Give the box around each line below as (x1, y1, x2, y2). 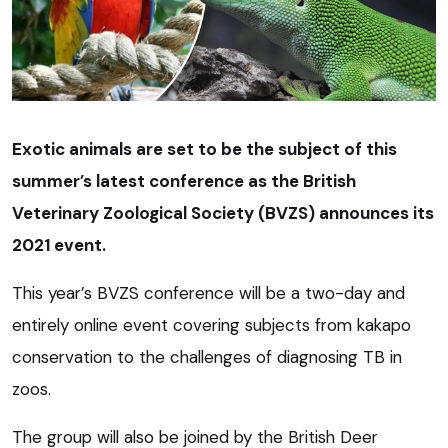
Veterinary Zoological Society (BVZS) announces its (12, 202, 434, 225)
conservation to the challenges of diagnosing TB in (12, 346, 402, 369)
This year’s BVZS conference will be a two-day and (12, 282, 405, 305)
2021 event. (12, 234, 106, 257)
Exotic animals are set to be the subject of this (12, 138, 397, 161)
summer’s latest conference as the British (12, 170, 356, 193)
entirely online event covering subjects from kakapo (12, 314, 411, 337)
